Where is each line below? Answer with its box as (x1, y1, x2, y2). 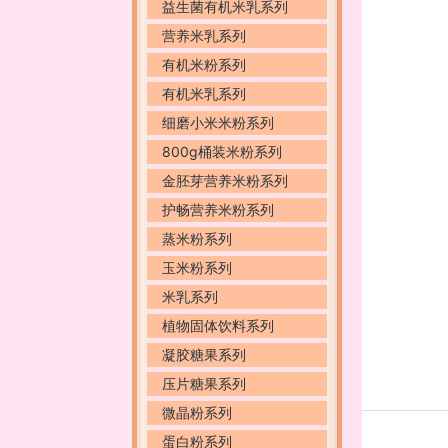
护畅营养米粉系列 (162, 201, 274, 218)
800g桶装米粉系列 (162, 143, 282, 160)
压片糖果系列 (162, 375, 246, 392)
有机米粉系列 (162, 56, 246, 73)
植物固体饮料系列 (162, 317, 274, 334)
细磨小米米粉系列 (162, 114, 274, 131)
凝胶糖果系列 (162, 346, 246, 363)
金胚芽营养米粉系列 (162, 172, 288, 189)
